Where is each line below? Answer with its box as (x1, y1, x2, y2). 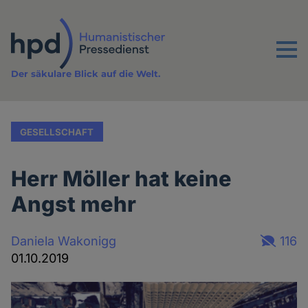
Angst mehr (11, 191, 137, 217)
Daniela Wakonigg (11, 233, 117, 248)
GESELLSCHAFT (20, 126, 94, 137)
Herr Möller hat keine (11, 166, 232, 192)
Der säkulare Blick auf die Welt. (11, 68, 161, 80)
